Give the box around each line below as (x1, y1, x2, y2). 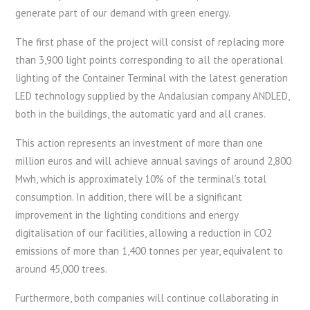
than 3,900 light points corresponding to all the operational (15, 53, 284, 66)
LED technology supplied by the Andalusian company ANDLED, (15, 89, 290, 102)
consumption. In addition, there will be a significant (15, 190, 243, 203)
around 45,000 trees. (15, 262, 108, 275)
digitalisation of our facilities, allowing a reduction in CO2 (15, 226, 273, 239)
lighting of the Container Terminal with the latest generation (15, 71, 289, 84)
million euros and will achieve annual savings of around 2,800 (15, 154, 292, 167)
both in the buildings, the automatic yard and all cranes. (15, 107, 266, 120)
